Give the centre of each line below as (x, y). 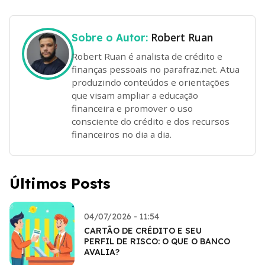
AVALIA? (102, 252)
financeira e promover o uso (132, 108)
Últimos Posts (60, 183)
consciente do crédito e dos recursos (151, 121)
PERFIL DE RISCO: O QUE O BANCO (157, 241)
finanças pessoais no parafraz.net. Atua (156, 69)
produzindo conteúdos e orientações (151, 82)
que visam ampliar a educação (135, 95)
